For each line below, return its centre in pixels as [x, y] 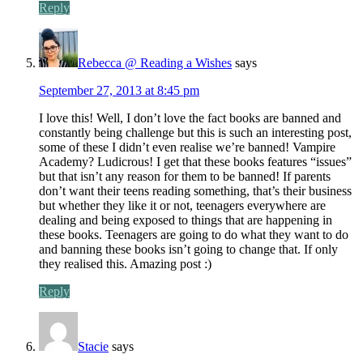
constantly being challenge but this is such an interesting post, [195, 132]
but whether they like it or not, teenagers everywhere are [182, 205]
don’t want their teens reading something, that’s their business [195, 190]
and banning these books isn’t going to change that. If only [188, 249]
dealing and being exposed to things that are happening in [186, 220]
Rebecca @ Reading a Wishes [155, 62]
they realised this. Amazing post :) [125, 263]
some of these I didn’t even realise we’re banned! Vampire [187, 147]
